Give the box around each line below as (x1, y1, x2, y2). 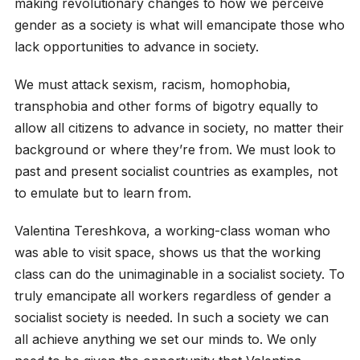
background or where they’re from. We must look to (14, 141, 336, 157)
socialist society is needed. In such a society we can (14, 309, 329, 325)
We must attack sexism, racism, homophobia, (14, 76, 291, 92)
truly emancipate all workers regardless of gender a (14, 287, 331, 304)
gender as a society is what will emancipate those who (14, 16, 345, 33)
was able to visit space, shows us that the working (14, 243, 321, 260)
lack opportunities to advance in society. (14, 38, 259, 55)
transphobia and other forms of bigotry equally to (14, 97, 318, 114)
